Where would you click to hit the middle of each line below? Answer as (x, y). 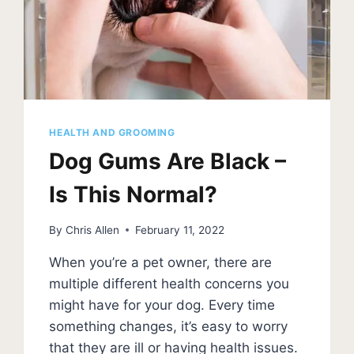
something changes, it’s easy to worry (169, 326)
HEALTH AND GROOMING (112, 132)
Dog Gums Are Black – (168, 161)
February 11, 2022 (179, 230)
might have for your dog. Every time (162, 305)
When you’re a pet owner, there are (161, 262)
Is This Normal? (136, 194)
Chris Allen (92, 230)
